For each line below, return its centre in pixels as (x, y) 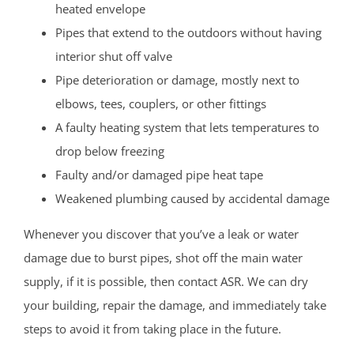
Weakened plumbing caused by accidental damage (192, 198)
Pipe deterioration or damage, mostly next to (177, 79)
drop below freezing (110, 151)
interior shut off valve (114, 56)
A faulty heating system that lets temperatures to (187, 127)
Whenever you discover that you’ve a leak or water (161, 233)
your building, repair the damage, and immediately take (175, 305)
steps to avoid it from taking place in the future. (153, 328)
